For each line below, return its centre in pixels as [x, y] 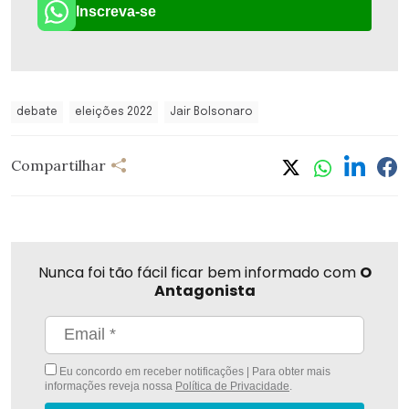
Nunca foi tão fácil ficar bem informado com [199, 272]
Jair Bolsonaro [211, 112]
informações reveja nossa [110, 386]
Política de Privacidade [232, 386]
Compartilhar [58, 166]
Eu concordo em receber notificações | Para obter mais [194, 371]
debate [37, 112]
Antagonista [204, 290]
